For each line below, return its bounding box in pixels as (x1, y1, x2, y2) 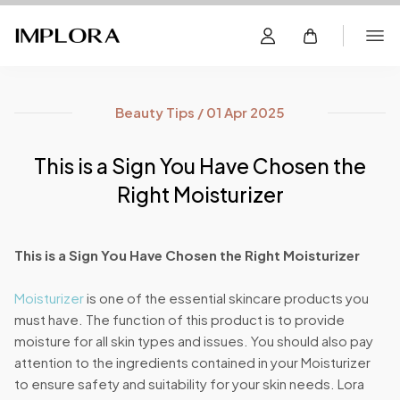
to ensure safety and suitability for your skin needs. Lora (14, 375, 364, 392)
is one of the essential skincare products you (84, 289, 369, 306)
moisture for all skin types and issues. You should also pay (14, 332, 373, 349)
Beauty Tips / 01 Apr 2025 (115, 104, 285, 121)
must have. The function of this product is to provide (14, 311, 345, 328)
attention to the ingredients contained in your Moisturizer (14, 354, 371, 371)
